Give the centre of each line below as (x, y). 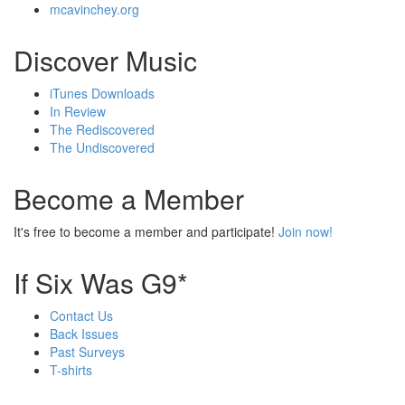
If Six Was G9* (101, 283)
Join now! (306, 232)
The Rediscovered (102, 130)
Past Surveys (87, 352)
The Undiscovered (102, 148)
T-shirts (71, 370)
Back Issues (84, 334)
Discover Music (105, 61)
